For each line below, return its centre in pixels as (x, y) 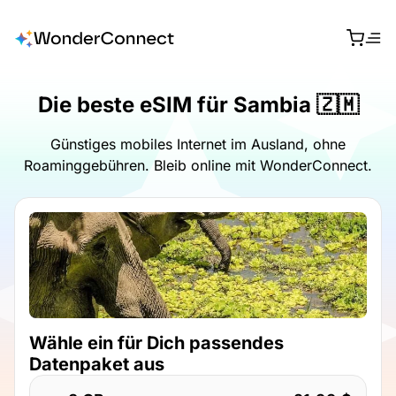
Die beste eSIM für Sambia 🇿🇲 (198, 104)
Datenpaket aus (97, 364)
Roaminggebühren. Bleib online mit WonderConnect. (198, 165)
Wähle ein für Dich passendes (156, 343)
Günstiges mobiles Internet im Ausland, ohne (198, 144)
